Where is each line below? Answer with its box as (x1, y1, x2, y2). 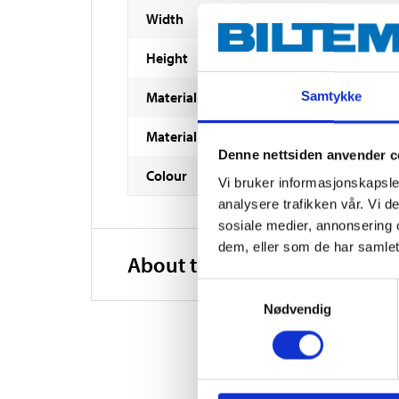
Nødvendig (263, 301, 332, 317)
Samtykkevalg (197, 281, 282, 297)
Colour (146, 166, 187, 184)
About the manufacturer (127, 250, 352, 278)
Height (146, 48, 188, 67)
